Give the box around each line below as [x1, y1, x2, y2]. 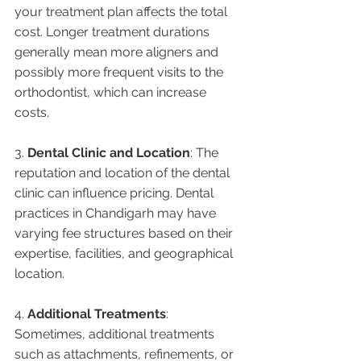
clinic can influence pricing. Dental [15, 185, 217, 201]
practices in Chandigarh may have [15, 205, 219, 222]
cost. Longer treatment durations [15, 24, 213, 40]
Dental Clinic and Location [27, 145, 190, 161]
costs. [15, 105, 49, 121]
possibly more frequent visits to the [15, 64, 226, 81]
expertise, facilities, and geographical [15, 246, 236, 262]
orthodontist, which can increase [15, 85, 210, 101]
